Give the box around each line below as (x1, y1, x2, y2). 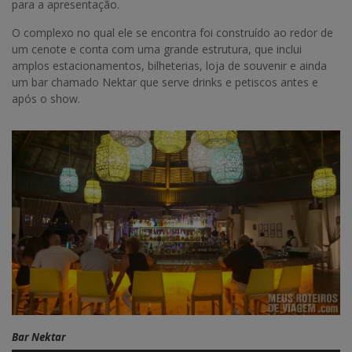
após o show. (12, 90, 80, 106)
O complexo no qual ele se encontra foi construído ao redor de (12, 24, 333, 40)
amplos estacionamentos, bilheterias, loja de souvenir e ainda (12, 57, 327, 73)
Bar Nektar (12, 330, 66, 345)
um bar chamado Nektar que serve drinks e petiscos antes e (12, 74, 318, 90)
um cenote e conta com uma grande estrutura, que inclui (12, 41, 302, 57)
